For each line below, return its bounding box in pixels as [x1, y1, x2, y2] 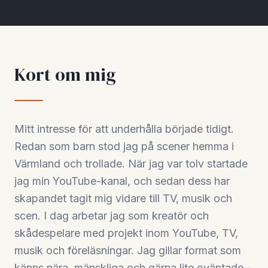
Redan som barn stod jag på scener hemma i [14, 140, 234, 153]
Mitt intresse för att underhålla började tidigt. [14, 123, 234, 135]
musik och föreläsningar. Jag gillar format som [14, 244, 241, 257]
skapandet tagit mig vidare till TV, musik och [14, 192, 232, 205]
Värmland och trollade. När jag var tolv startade [14, 157, 248, 170]
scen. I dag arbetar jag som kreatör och [14, 209, 209, 222]
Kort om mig [14, 62, 116, 87]
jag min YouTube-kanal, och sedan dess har [14, 175, 230, 187]
